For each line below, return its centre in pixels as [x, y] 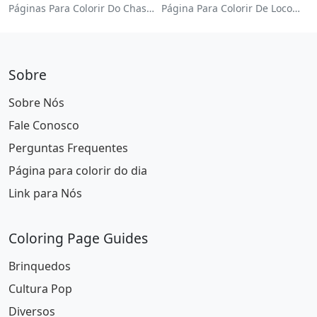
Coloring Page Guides [78, 238]
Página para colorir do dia [78, 171]
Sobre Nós [36, 103]
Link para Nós [45, 194]
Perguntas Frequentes [68, 148]
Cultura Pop [40, 289]
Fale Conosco [44, 126]
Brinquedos [40, 266]
